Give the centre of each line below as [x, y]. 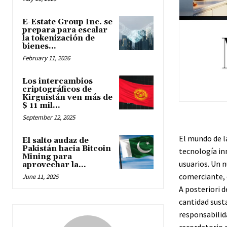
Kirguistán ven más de [67, 97]
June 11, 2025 [40, 176]
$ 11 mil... [41, 105]
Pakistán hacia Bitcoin [67, 148]
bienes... [39, 46]
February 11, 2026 [46, 58]
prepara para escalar [65, 30]
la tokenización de [59, 38]
